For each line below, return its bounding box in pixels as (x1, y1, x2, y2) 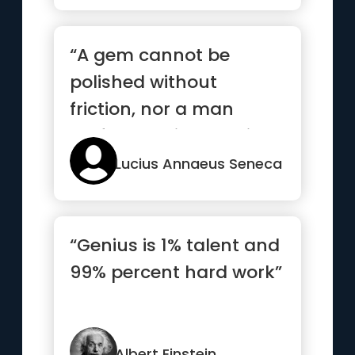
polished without (70, 70, 218, 94)
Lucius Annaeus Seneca (115, 154, 283, 174)
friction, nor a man (70, 97, 235, 121)
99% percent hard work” (70, 260, 283, 284)
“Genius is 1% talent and (70, 233, 281, 258)
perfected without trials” (70, 124, 284, 148)
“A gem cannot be (70, 43, 231, 67)
